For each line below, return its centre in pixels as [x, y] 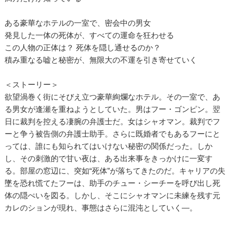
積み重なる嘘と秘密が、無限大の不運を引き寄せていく [101, 60]
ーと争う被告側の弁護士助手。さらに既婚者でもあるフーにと [112, 133]
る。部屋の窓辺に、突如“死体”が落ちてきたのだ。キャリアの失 [115, 170]
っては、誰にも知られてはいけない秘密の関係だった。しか [108, 146]
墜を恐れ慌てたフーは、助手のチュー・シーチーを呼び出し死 [112, 183]
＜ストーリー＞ [31, 84]
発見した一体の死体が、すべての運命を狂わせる [89, 35]
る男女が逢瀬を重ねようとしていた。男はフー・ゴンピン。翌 [112, 109]
